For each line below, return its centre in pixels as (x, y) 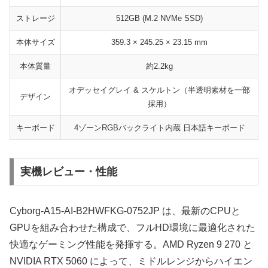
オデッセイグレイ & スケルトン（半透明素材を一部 (159, 90)
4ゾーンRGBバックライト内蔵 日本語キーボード (159, 128)
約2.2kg (159, 66)
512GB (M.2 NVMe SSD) (159, 19)
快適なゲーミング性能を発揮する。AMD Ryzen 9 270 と (131, 245)
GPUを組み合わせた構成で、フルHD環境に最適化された (133, 228)
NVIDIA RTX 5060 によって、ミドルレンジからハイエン (131, 261)
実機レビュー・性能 (68, 172)
